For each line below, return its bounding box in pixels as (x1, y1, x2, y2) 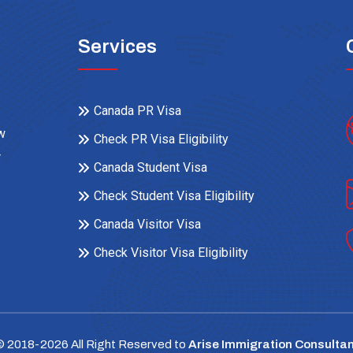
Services (78, 36, 157, 57)
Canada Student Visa (94, 160, 207, 175)
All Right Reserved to (68, 338, 188, 351)
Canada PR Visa (94, 103, 181, 118)
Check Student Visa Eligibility (94, 188, 255, 203)
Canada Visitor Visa (94, 217, 201, 232)
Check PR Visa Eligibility (94, 132, 229, 147)
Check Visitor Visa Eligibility (94, 245, 248, 260)
